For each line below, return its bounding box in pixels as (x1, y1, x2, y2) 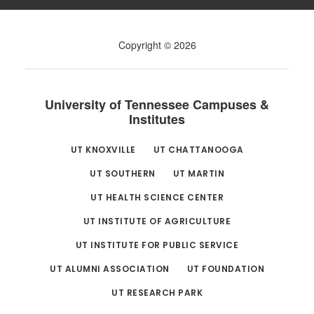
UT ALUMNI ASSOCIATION (50, 262, 170, 275)
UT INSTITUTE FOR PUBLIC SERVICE (75, 238, 239, 251)
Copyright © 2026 (118, 37, 196, 52)
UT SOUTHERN (90, 167, 156, 179)
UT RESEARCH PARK (111, 286, 203, 299)
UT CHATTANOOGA (153, 143, 244, 156)
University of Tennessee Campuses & (45, 95, 269, 114)
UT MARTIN (172, 167, 224, 179)
